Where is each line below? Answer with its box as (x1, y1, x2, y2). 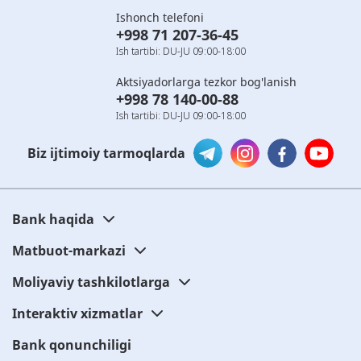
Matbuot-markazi (12, 241, 126, 259)
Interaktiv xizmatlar (12, 304, 143, 322)
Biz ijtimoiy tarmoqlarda (27, 143, 185, 162)
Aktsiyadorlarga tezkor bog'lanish (116, 73, 297, 89)
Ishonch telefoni (116, 9, 204, 25)
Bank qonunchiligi (12, 335, 131, 354)
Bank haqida (12, 210, 94, 228)
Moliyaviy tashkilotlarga (12, 272, 170, 291)
